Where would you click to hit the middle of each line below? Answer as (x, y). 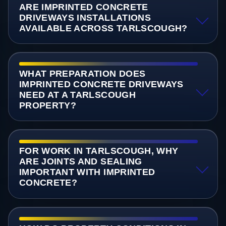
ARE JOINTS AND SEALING (80, 162)
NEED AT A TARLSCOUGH (77, 95)
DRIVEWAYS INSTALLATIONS (85, 18)
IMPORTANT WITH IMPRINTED (87, 172)
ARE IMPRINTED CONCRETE (83, 7)
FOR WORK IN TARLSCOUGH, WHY (99, 151)
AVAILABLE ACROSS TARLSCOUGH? (103, 29)
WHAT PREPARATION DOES (82, 74)
